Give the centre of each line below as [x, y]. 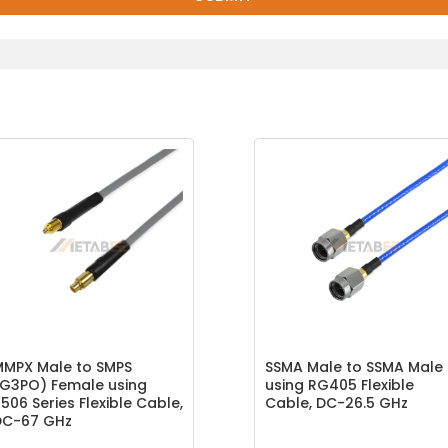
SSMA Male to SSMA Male [353, 367]
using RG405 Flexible [339, 385]
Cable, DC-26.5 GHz [336, 403]
